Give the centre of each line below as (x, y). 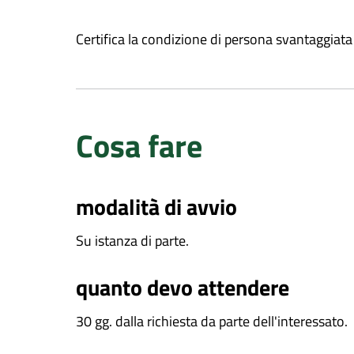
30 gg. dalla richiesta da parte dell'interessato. (212, 321)
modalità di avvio (156, 207)
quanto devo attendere (183, 287)
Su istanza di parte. (132, 241)
